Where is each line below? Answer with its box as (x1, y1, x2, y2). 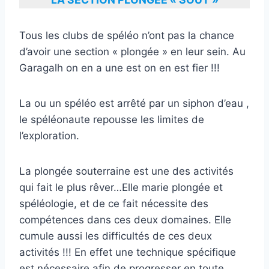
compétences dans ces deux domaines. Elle (19, 213, 231, 226)
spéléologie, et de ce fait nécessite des (19, 197, 208, 210)
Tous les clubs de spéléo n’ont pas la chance (19, 29, 234, 41)
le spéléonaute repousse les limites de (19, 113, 204, 125)
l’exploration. (19, 129, 79, 142)
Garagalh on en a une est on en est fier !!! (19, 61, 220, 74)
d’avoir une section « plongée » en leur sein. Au (19, 45, 246, 58)
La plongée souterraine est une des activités (19, 165, 234, 177)
